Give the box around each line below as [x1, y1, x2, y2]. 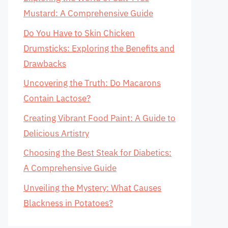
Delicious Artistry [23, 127, 89, 139]
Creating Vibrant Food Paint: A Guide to [23, 112, 176, 124]
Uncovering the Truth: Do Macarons [23, 77, 161, 89]
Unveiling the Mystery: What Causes [23, 182, 161, 193]
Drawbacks [23, 58, 66, 69]
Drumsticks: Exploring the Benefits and [23, 42, 175, 54]
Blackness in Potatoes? [23, 197, 113, 209]
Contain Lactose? [23, 93, 91, 104]
